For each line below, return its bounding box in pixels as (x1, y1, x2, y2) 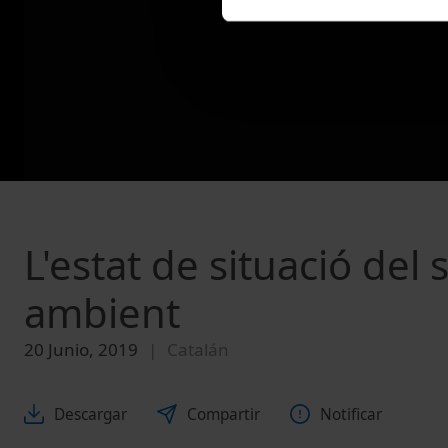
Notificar (320, 403, 382, 425)
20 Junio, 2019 (24, 338, 138, 362)
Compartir (187, 403, 260, 425)
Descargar (54, 403, 127, 425)
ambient (24, 285, 180, 341)
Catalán (167, 338, 229, 362)
